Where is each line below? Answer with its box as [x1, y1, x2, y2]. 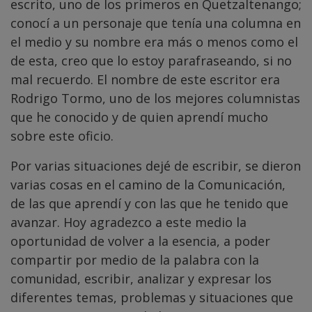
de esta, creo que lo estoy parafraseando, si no [10, 52, 292, 70]
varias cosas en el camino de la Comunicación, [10, 176, 286, 194]
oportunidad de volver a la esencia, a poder [10, 233, 270, 250]
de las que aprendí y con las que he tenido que [10, 195, 288, 212]
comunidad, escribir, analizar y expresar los [10, 270, 272, 288]
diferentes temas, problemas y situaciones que [10, 289, 293, 306]
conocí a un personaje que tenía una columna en [10, 15, 301, 32]
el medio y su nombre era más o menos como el [10, 33, 298, 51]
